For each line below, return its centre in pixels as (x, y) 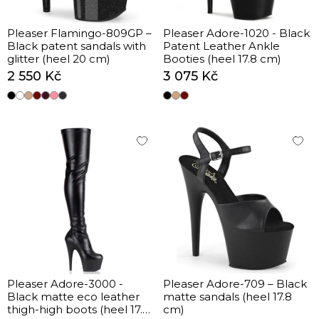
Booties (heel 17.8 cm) (222, 59)
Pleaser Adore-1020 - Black (236, 33)
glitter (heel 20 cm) (59, 59)
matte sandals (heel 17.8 (228, 297)
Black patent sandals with (77, 46)
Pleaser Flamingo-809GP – (79, 33)
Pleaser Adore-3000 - (65, 284)
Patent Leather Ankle (221, 46)
